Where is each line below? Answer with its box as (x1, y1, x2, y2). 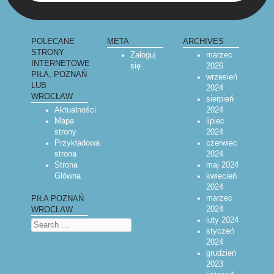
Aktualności (54, 106, 96, 115)
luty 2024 (206, 216, 239, 225)
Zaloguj (130, 51, 156, 60)
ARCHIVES (182, 37, 224, 46)
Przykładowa (54, 139, 100, 148)
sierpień (206, 95, 234, 104)
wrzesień (206, 73, 237, 82)
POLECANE (31, 37, 75, 46)
